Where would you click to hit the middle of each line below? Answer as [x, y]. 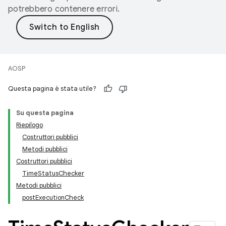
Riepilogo [30, 125]
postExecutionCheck [53, 197]
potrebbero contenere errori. [64, 9]
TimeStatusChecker [53, 173]
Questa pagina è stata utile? [52, 89]
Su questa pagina [45, 113]
